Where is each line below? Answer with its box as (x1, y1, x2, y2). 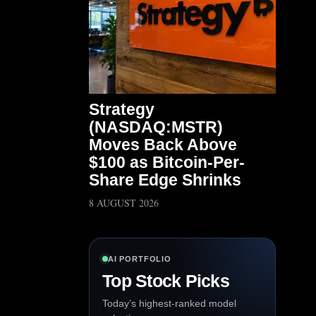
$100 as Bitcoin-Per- (89, 153, 245, 171)
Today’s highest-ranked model (102, 298, 236, 309)
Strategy (89, 100, 154, 119)
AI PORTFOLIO (108, 255, 171, 263)
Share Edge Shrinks (89, 171, 241, 189)
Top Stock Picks (102, 271, 229, 291)
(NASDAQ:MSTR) (89, 118, 223, 136)
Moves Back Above (89, 135, 237, 154)
